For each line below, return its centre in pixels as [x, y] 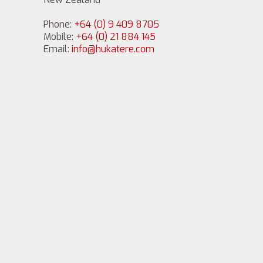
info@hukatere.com [113, 49]
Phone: [59, 25]
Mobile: [60, 37]
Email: [58, 49]
